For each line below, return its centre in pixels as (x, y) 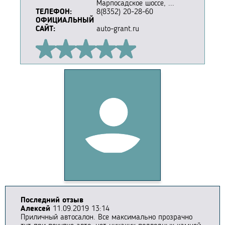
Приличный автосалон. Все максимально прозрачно (106, 218)
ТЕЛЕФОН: (54, 12)
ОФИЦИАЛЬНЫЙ (65, 21)
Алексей (35, 209)
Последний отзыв (52, 201)
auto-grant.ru (118, 29)
